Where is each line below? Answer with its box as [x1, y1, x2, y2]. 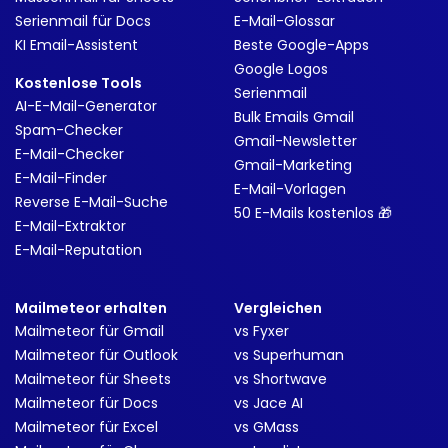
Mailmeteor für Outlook [15, 345, 178, 365]
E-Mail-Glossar [234, 11, 335, 31]
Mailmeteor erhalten [15, 298, 167, 318]
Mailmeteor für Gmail [15, 321, 164, 341]
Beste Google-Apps [234, 35, 369, 55]
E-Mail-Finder [15, 168, 107, 188]
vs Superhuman [234, 345, 344, 365]
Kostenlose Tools [15, 73, 142, 93]
